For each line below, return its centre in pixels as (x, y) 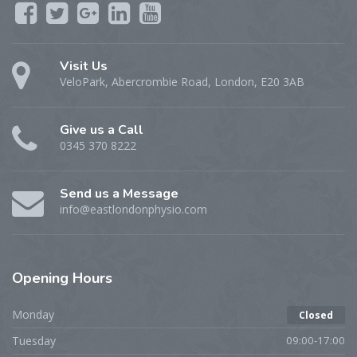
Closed (316, 316)
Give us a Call (102, 130)
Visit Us (84, 67)
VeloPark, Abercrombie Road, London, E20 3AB (182, 82)
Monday (33, 315)
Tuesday (34, 341)
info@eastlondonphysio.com (133, 210)
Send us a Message (119, 194)
